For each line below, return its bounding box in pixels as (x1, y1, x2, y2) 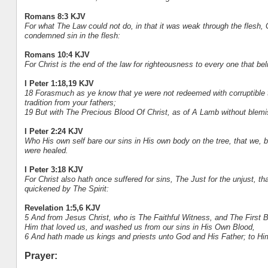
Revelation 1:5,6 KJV (24, 203, 100, 212)
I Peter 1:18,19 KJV (24, 78, 94, 88)
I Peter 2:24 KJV (24, 126, 83, 136)
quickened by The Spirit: (24, 184, 109, 193)
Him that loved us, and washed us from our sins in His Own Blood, (24, 222, 255, 232)
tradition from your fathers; (24, 98, 116, 107)
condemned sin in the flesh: (24, 31, 120, 40)
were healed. (24, 145, 68, 155)
